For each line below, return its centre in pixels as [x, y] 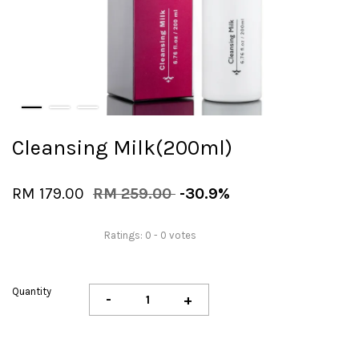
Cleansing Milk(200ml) [122, 148]
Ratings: [125, 235]
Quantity [32, 291]
